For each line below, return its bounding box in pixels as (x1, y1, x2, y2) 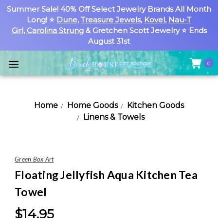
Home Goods (67, 101, 118, 110)
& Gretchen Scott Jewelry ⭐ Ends (83, 26, 207, 35)
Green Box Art (15, 155, 54, 163)
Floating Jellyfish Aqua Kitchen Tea (15, 168, 198, 182)
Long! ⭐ (27, 15, 56, 24)
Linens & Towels (83, 112, 145, 122)
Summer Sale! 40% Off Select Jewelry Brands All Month (7, 4, 211, 14)
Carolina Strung (26, 26, 84, 35)
